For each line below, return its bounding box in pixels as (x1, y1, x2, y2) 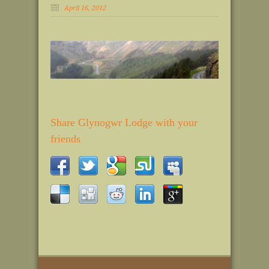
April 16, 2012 (64, 4, 106, 12)
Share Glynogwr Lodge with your (50, 116, 198, 128)
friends (50, 132, 80, 145)
